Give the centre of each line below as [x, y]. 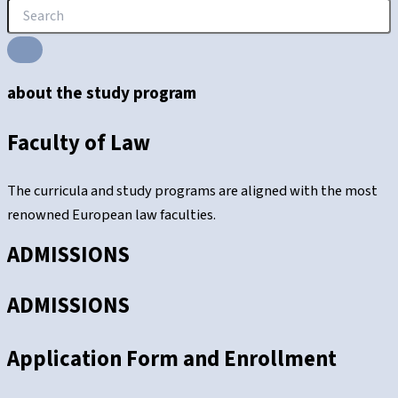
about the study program [102, 94]
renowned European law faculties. [111, 215]
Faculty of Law [79, 143]
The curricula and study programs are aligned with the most [192, 191]
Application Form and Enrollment [172, 360]
